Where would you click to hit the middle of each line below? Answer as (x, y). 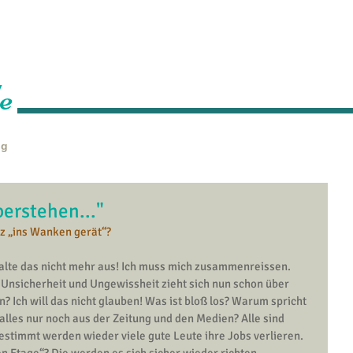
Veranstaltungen (290, 68)
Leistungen (210, 68)
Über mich (145, 68)
